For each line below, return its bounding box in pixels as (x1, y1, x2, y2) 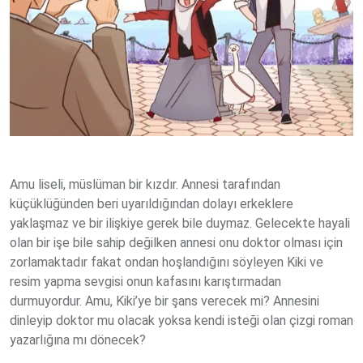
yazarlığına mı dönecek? (10, 331, 146, 348)
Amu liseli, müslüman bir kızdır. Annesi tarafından (10, 176, 280, 192)
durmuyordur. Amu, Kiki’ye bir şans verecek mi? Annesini (10, 293, 319, 309)
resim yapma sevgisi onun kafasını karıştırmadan (10, 273, 281, 289)
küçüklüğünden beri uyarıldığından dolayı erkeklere (10, 195, 293, 211)
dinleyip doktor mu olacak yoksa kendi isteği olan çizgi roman (10, 312, 353, 328)
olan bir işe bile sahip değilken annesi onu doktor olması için (10, 234, 343, 250)
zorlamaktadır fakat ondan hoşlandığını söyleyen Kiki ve (10, 254, 323, 270)
